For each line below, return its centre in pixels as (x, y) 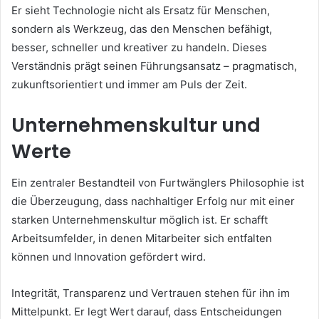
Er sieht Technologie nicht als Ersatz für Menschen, (141, 10)
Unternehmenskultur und (136, 125)
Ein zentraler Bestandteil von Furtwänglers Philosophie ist (158, 183)
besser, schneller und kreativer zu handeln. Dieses (139, 47)
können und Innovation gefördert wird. (109, 257)
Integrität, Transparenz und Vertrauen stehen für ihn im (151, 293)
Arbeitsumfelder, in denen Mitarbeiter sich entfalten (142, 239)
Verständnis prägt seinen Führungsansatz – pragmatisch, (154, 66)
